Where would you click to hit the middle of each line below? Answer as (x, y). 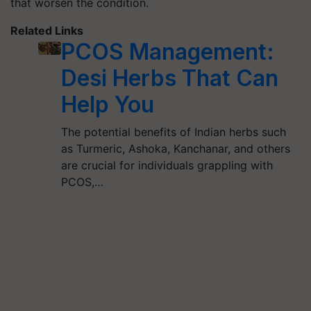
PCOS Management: (168, 52)
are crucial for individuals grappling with (167, 165)
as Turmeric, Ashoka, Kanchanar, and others (176, 149)
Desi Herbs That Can (170, 78)
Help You (108, 104)
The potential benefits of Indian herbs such (174, 132)
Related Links (47, 31)
